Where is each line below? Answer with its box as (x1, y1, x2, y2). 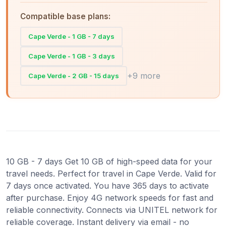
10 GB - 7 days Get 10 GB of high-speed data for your (6, 156, 212, 166)
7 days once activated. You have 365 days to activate (6, 180, 209, 191)
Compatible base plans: (20, 11, 110, 21)
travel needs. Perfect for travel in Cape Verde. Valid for (6, 168, 216, 179)
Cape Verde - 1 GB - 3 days (28, 51, 115, 60)
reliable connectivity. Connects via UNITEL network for (6, 204, 217, 215)
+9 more (127, 71, 160, 81)
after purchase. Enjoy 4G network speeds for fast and (6, 192, 213, 203)
